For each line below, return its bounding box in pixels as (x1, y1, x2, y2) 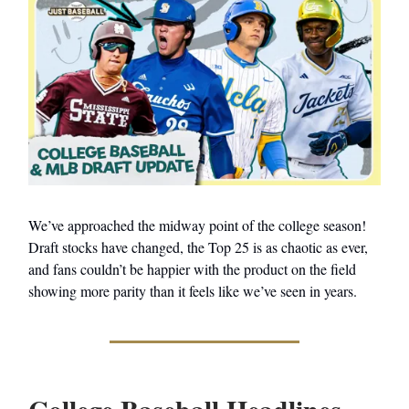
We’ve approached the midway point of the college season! (28, 215, 366, 236)
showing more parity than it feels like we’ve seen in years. (28, 281, 357, 301)
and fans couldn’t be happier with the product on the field (28, 259, 356, 279)
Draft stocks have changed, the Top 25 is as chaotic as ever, (28, 237, 368, 257)
